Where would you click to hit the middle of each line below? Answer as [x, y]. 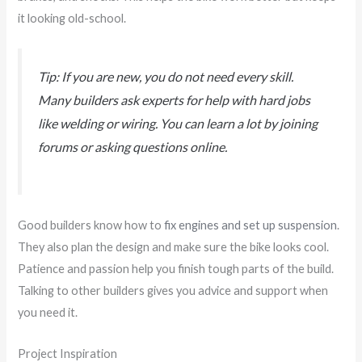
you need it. [48, 313]
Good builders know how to [91, 225]
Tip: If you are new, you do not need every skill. [166, 76]
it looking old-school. [72, 18]
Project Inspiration [68, 353]
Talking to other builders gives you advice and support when [173, 291]
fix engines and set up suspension [251, 225]
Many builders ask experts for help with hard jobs [175, 99]
